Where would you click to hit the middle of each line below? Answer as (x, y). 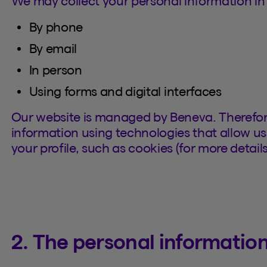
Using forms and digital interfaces (125, 91)
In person (55, 69)
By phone (56, 27)
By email (53, 48)
